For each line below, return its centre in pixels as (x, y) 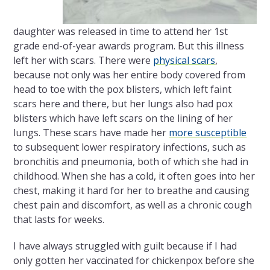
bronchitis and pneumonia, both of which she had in (131, 162)
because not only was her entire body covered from (130, 75)
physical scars (184, 61)
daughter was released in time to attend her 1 (117, 32)
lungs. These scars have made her (91, 133)
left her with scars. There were (83, 61)
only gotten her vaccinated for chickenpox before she (134, 261)
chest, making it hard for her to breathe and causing (132, 191)
